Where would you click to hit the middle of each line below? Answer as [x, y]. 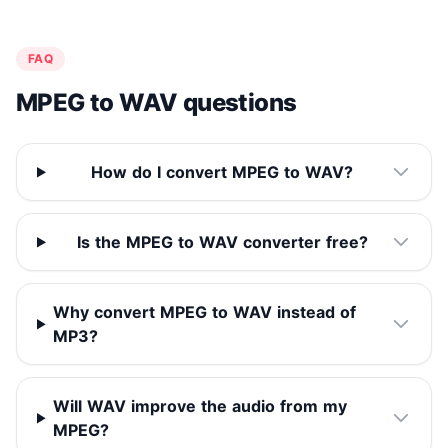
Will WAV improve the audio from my [200, 406]
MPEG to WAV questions [156, 103]
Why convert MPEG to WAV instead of [205, 312]
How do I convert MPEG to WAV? [222, 172]
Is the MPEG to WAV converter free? [222, 242]
